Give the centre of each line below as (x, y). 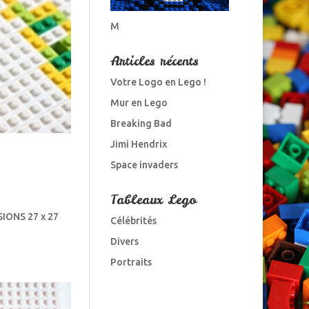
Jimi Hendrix (138, 144)
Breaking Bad (141, 123)
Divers (124, 241)
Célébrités (133, 220)
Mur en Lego (139, 102)
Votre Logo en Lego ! (158, 82)
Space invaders (144, 165)
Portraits (131, 262)
